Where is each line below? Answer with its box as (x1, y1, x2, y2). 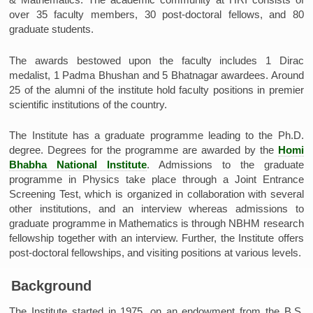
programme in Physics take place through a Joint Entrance (9, 173, 304, 186)
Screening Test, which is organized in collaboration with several (9, 188, 304, 201)
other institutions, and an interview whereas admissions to (9, 203, 304, 215)
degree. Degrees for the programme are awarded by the (9, 144, 278, 156)
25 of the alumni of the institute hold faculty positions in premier (9, 83, 304, 96)
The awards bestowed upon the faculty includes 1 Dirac (9, 54, 304, 66)
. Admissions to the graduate (147, 159, 304, 171)
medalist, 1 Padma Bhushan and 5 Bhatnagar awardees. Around (9, 68, 304, 81)
